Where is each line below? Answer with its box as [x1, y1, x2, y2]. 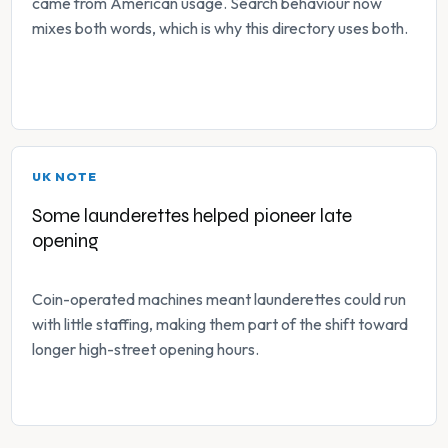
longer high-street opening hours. [32, 339, 259, 360]
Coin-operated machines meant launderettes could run [32, 289, 406, 310]
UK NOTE [32, 169, 97, 185]
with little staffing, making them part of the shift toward [32, 314, 408, 335]
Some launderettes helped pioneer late [32, 204, 352, 228]
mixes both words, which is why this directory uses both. [32, 18, 408, 39]
